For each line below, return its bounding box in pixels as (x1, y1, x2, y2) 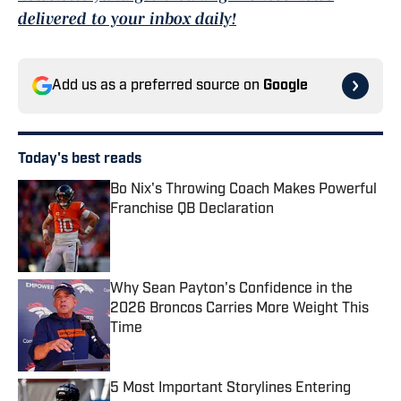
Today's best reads (18, 152, 141, 167)
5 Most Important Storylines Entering (110, 381, 351, 397)
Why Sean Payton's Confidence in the (110, 282, 353, 297)
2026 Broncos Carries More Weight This (110, 302, 369, 317)
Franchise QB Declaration (110, 202, 274, 218)
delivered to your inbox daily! (18, 10, 236, 29)
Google (263, 79, 308, 94)
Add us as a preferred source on (52, 79, 263, 94)
